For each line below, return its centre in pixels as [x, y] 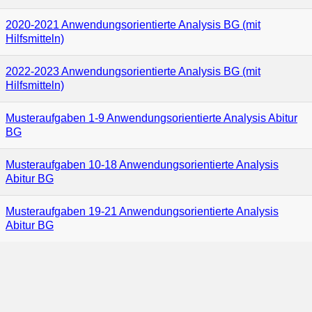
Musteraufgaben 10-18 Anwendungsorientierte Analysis [142, 165]
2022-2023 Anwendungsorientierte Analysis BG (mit [133, 71]
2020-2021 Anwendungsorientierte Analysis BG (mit [133, 25]
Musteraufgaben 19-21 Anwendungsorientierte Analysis [142, 211]
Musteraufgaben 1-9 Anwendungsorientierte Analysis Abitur [151, 118]
